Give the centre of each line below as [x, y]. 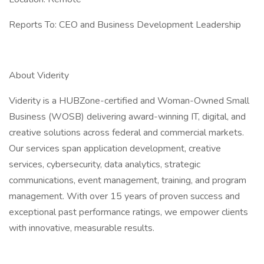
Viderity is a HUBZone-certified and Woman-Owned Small [129, 101]
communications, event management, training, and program [128, 180]
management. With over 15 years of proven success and [124, 196]
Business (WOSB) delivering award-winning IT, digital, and [127, 117]
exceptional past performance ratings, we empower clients [128, 212]
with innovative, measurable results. [82, 228]
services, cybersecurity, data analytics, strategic [105, 164]
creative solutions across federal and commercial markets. [126, 133]
